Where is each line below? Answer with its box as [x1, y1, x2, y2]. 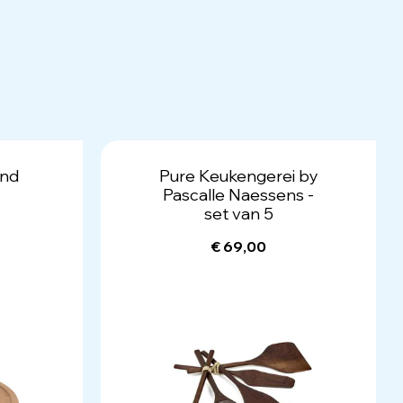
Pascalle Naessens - [163, 184, 314, 205]
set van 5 [203, 203, 273, 224]
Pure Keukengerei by [158, 166, 318, 186]
